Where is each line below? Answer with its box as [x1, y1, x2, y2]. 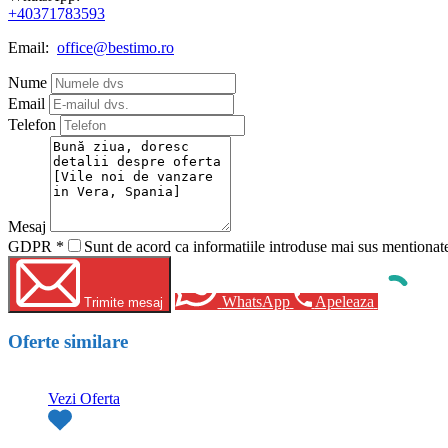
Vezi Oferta [48, 390, 120, 408]
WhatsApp [221, 292, 290, 310]
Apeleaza [314, 292, 374, 310]
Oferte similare [8, 331, 128, 353]
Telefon [8, 115, 56, 133]
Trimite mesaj [84, 294, 163, 310]
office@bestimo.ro [57, 38, 174, 56]
